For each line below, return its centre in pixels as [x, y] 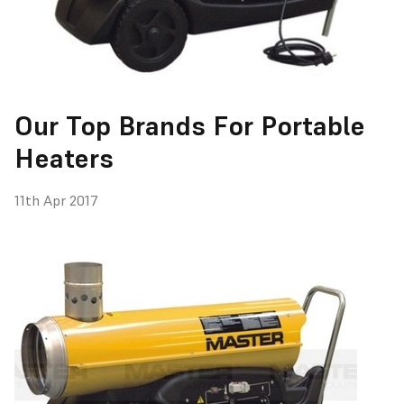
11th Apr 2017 [56, 201]
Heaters [64, 159]
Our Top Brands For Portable [190, 126]
